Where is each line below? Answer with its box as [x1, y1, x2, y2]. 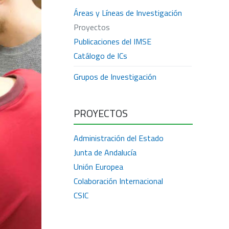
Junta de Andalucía [74, 146, 136, 158]
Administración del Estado [74, 132, 164, 144]
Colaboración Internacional [74, 175, 163, 187]
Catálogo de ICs [74, 50, 127, 62]
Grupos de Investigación [74, 71, 156, 83]
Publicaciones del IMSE [74, 35, 151, 48]
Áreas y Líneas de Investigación [74, 7, 182, 19]
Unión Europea [74, 161, 123, 173]
